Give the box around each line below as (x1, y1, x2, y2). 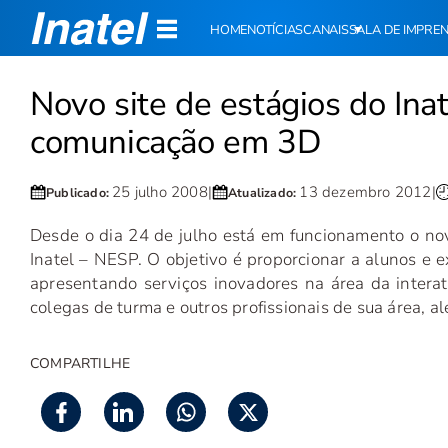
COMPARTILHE (30, 354, 131, 373)
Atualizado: (228, 183, 300, 201)
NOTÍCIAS (247, 20, 304, 39)
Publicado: (46, 183, 113, 201)
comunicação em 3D (30, 120, 322, 165)
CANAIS (303, 20, 349, 39)
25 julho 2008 (112, 182, 208, 202)
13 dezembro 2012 (299, 182, 432, 202)
